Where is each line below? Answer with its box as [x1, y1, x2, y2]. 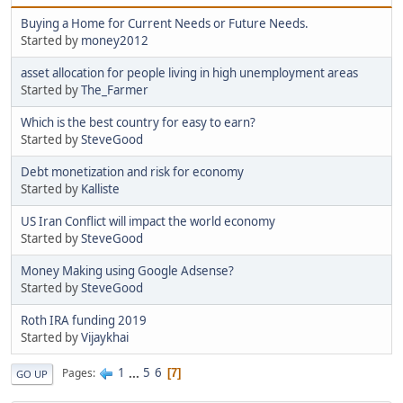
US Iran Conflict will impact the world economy [21, 212, 275, 229]
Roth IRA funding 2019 [21, 311, 147, 328]
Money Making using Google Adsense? [21, 262, 234, 279]
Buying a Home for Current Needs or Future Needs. [21, 14, 309, 31]
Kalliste [81, 180, 120, 197]
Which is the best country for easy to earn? [21, 113, 255, 130]
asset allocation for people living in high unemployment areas [21, 64, 358, 81]
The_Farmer [81, 81, 148, 98]
